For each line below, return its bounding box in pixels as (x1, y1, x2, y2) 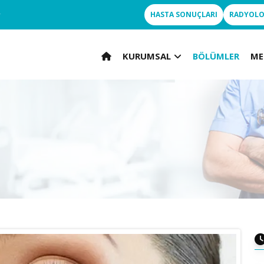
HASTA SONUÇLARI (150, 9, 217, 19)
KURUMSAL (123, 49, 171, 62)
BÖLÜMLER (193, 49, 240, 62)
